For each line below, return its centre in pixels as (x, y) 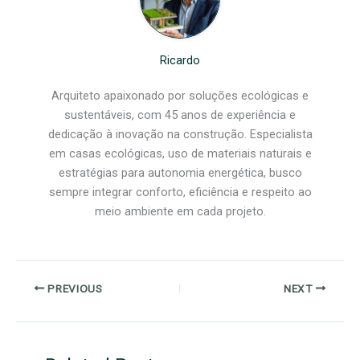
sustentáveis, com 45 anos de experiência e (180, 115)
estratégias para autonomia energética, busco (180, 172)
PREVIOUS (74, 288)
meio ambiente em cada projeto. (180, 211)
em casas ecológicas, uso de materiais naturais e (180, 153)
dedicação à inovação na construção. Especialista (180, 134)
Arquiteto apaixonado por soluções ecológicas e (180, 95)
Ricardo (180, 60)
